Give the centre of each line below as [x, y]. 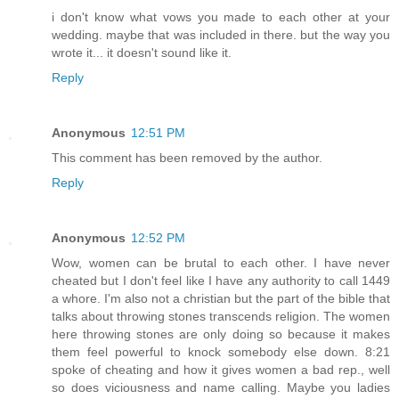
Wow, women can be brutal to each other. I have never [221, 262]
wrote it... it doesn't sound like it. [142, 52]
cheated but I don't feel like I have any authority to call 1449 [221, 280]
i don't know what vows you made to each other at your [221, 16]
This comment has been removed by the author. [187, 157]
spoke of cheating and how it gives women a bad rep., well [221, 369]
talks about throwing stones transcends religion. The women [221, 316]
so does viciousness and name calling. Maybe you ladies [221, 387]
